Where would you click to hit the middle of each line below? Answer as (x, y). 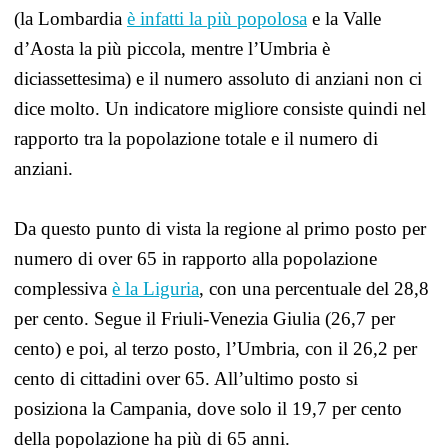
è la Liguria (155, 288)
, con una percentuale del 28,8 (314, 288)
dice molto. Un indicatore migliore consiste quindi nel (220, 108)
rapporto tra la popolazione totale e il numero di (196, 138)
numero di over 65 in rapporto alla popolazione (195, 258)
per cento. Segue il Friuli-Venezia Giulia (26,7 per (204, 318)
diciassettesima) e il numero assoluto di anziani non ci (218, 78)
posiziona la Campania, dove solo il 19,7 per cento (208, 408)
